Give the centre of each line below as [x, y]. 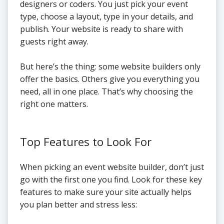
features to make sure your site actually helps [106, 192]
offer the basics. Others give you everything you [110, 79]
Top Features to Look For [86, 142]
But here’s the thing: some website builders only [110, 67]
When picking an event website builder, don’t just [112, 167]
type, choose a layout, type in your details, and [106, 17]
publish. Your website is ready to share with [101, 29]
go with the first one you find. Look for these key [111, 180]
